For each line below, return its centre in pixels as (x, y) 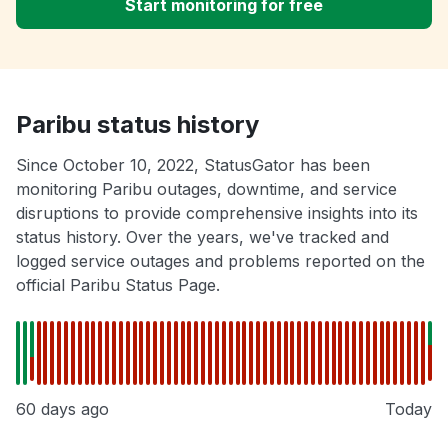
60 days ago (62, 409)
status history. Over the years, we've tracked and (202, 237)
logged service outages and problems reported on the (220, 261)
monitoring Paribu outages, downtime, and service (206, 189)
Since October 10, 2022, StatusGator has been (193, 165)
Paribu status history (137, 125)
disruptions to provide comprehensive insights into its (217, 213)
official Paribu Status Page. (118, 285)
